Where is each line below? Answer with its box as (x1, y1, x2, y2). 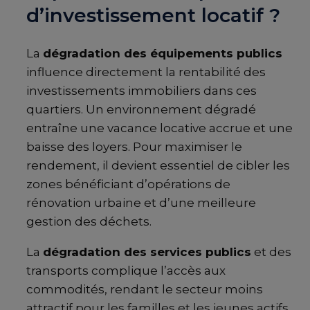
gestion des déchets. (26, 214, 152, 228)
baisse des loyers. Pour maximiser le (26, 139, 242, 154)
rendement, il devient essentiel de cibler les (26, 158, 290, 172)
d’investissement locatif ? (26, 3, 280, 28)
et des (251, 244, 291, 259)
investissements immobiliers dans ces (26, 83, 257, 98)
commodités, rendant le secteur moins (26, 282, 263, 296)
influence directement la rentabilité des (26, 64, 266, 79)
